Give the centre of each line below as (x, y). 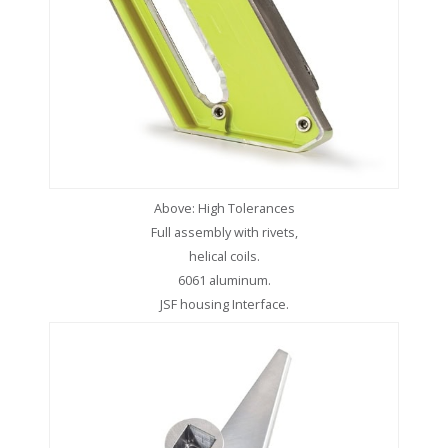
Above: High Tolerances (224, 208)
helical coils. (224, 256)
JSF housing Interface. (224, 304)
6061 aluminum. (224, 280)
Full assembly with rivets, (224, 232)
